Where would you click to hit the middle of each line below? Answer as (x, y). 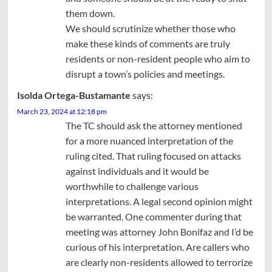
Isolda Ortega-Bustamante (73, 95)
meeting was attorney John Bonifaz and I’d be (159, 231)
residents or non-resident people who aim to (158, 58)
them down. (90, 13)
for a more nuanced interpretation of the (149, 140)
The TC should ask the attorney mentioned (154, 125)
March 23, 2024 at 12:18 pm (62, 111)
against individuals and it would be (137, 171)
